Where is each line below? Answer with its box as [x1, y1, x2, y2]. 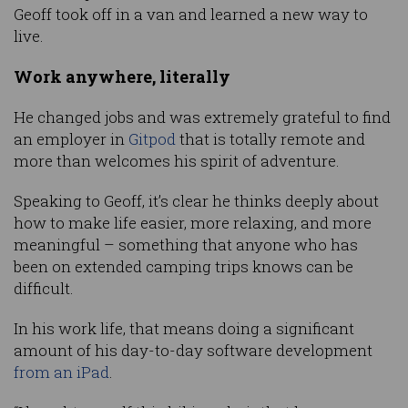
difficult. [14, 277, 74, 299]
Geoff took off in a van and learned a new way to [14, 3, 368, 25]
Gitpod [128, 127, 176, 149]
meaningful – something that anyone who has [14, 233, 358, 255]
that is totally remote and [176, 127, 365, 149]
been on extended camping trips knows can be [14, 255, 353, 277]
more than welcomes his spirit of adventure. [14, 149, 340, 171]
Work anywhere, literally [14, 65, 230, 87]
